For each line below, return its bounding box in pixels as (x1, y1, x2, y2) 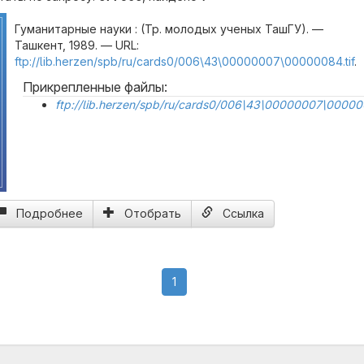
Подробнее (16, 206, 83, 220)
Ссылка (223, 206, 264, 220)
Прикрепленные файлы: (23, 79, 167, 95)
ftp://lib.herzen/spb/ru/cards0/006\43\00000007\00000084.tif (15, 54, 354, 68)
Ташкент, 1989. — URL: (15, 38, 139, 52)
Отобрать (124, 206, 181, 220)
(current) (175, 274, 223, 288)
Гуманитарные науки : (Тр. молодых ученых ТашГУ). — (15, 22, 323, 36)
